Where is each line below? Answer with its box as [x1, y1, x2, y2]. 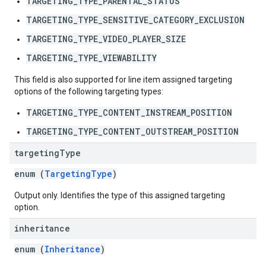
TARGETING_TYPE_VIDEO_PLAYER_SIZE [26, 33, 186, 45]
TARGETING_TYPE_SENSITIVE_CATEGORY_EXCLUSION [26, 14, 245, 26]
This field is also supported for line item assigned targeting [14, 75, 232, 84]
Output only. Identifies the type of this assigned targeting [14, 191, 225, 200]
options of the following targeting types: [14, 87, 163, 96]
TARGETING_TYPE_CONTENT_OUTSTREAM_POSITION [26, 126, 239, 137]
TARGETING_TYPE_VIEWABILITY [26, 52, 157, 64]
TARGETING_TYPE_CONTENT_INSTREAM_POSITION [26, 107, 232, 118]
